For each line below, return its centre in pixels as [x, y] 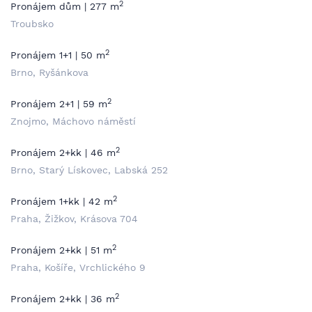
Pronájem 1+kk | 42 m [62, 201]
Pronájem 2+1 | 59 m [59, 104]
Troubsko [32, 24]
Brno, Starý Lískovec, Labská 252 [89, 170]
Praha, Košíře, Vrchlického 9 [78, 267]
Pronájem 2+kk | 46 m [63, 153]
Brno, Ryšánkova [49, 72]
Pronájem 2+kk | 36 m [63, 299]
